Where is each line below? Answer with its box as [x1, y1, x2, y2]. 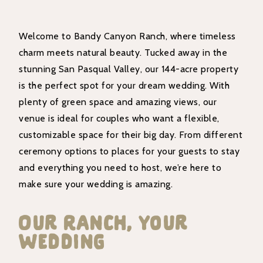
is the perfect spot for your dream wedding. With [19, 80, 230, 92]
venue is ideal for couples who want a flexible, [19, 113, 220, 124]
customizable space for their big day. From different [19, 129, 243, 141]
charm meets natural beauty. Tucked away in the [19, 47, 228, 59]
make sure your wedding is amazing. [19, 178, 173, 190]
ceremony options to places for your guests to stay [19, 146, 240, 157]
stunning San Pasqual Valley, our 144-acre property [19, 63, 239, 75]
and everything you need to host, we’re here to [19, 162, 222, 174]
